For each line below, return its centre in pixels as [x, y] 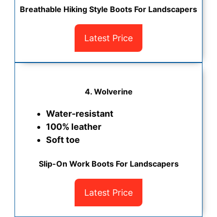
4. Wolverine [108, 92]
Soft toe [63, 140]
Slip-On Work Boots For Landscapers [108, 164]
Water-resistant [80, 114]
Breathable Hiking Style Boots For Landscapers [108, 9]
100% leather [74, 127]
